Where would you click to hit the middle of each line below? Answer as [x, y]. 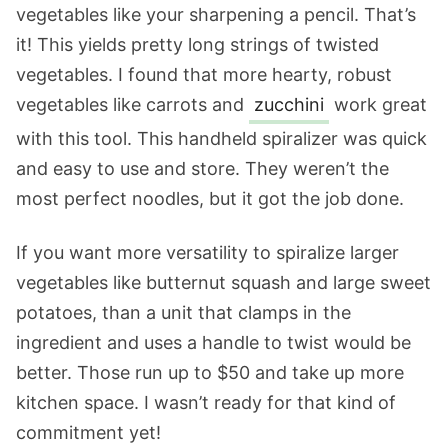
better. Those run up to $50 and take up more [210, 372]
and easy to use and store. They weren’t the [202, 168]
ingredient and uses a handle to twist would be [213, 342]
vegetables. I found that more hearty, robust [204, 74]
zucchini [289, 104]
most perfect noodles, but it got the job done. [210, 198]
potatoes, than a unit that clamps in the [183, 312]
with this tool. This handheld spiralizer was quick [221, 138]
